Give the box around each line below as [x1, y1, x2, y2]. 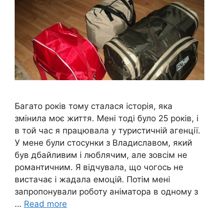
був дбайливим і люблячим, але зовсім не [15, 150, 187, 160]
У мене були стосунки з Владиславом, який [15, 137, 192, 148]
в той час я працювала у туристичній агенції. [15, 125, 200, 135]
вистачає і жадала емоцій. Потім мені [15, 174, 170, 184]
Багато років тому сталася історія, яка [15, 101, 173, 111]
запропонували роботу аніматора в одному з [15, 186, 198, 197]
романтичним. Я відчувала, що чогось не [15, 162, 183, 172]
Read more [24, 198, 67, 209]
